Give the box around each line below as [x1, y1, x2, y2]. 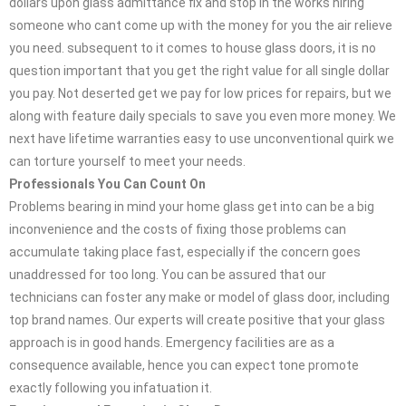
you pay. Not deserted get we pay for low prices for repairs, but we [9, 86, 391, 101]
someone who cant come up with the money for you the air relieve [9, 18, 392, 34]
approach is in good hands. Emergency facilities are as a [9, 335, 334, 351]
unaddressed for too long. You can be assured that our [9, 267, 326, 283]
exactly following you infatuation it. [9, 381, 212, 396]
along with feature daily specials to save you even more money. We [9, 109, 396, 124]
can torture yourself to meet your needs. [9, 154, 246, 169]
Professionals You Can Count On [9, 177, 206, 192]
